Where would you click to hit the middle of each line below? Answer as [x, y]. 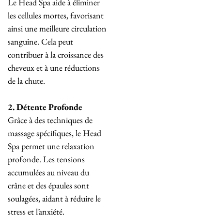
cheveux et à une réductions [54, 68]
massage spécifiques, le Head [54, 133]
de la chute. [26, 81]
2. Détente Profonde [45, 107]
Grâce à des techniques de [50, 120]
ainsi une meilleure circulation [57, 29]
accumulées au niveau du [48, 172]
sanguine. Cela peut [40, 42]
